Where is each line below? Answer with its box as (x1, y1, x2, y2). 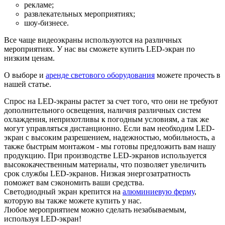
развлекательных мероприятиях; (24, 9, 135, 18)
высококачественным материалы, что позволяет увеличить (4, 160, 206, 169)
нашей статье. (4, 79, 51, 88)
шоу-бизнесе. (24, 18, 69, 27)
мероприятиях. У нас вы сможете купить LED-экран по (4, 44, 195, 53)
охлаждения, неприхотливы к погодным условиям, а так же (4, 115, 209, 124)
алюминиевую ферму (123, 187, 194, 196)
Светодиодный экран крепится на (4, 187, 123, 196)
